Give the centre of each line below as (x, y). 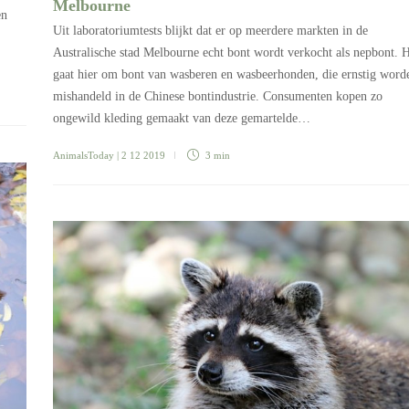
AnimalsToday (84, 155)
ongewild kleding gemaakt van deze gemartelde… (182, 118)
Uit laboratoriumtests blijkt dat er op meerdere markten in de (210, 30)
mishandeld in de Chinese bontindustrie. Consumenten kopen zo (218, 96)
